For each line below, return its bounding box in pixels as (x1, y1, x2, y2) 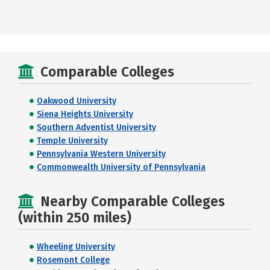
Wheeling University (37, 242, 115, 252)
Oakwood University (37, 96, 116, 106)
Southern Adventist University (37, 122, 156, 133)
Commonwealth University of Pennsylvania (37, 162, 206, 172)
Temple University (37, 136, 108, 146)
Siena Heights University (37, 109, 133, 119)
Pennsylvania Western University (37, 149, 166, 159)
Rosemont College (37, 255, 110, 265)
